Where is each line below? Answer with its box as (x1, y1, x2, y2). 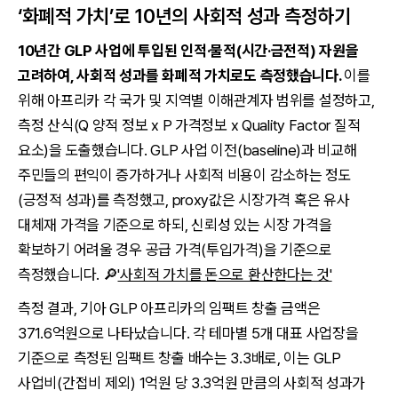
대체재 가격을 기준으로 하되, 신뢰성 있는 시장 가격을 (18, 216, 332, 234)
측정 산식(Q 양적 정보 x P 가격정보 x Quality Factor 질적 (18, 116, 361, 134)
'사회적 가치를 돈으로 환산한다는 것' (117, 266, 332, 283)
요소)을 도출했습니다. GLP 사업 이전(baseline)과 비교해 (18, 141, 357, 159)
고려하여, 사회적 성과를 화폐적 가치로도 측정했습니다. (18, 67, 345, 84)
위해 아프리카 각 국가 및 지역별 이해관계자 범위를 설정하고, (18, 92, 375, 109)
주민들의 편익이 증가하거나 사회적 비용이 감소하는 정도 (18, 166, 352, 184)
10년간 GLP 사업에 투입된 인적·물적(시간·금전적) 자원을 (18, 42, 359, 60)
